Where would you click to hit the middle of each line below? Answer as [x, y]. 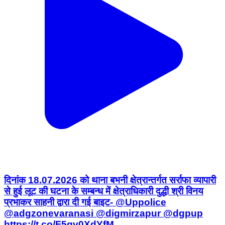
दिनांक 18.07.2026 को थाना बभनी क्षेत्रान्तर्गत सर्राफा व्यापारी [110, 180]
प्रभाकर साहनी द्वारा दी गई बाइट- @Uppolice [85, 202]
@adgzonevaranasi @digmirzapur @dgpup [103, 213]
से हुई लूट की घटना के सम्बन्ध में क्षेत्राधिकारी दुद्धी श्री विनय [104, 191]
